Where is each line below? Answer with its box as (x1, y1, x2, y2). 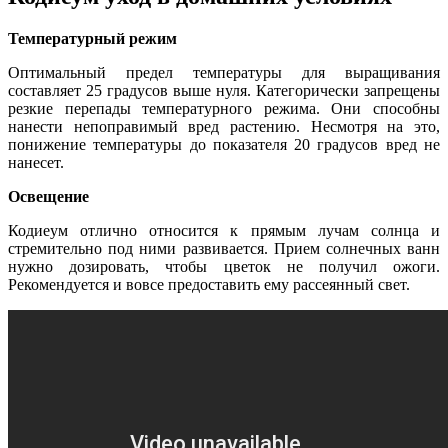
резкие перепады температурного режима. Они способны (8, 100, 440, 118)
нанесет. (8, 154, 64, 172)
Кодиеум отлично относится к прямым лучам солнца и (8, 222, 440, 240)
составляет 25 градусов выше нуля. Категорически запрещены (8, 82, 440, 100)
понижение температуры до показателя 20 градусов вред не (8, 136, 440, 154)
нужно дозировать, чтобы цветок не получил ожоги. (8, 258, 440, 276)
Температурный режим (8, 30, 177, 48)
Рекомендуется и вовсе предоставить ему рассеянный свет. (8, 276, 410, 294)
